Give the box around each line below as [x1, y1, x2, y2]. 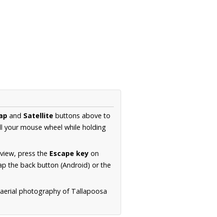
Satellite [23, 111, 53, 121]
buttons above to [53, 111, 110, 121]
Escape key [49, 149, 89, 158]
